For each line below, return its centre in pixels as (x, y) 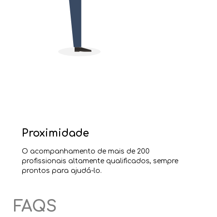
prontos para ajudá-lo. (62, 170)
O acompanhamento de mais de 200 (85, 151)
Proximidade (55, 133)
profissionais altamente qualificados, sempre (100, 161)
